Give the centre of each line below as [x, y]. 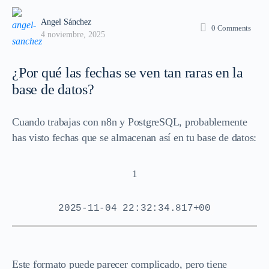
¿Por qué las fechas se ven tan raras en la [128, 72]
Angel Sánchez [66, 22]
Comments [234, 28]
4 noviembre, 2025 [73, 34]
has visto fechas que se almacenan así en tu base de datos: [134, 137]
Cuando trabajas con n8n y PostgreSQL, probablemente [130, 122]
